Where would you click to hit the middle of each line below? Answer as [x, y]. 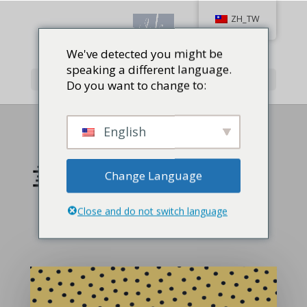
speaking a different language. [149, 69]
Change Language [153, 175]
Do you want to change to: [136, 85]
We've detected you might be [145, 53]
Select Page [65, 79]
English [123, 131]
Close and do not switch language [152, 211]
